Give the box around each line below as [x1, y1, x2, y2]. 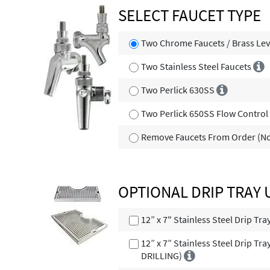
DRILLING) [141, 250, 184, 262]
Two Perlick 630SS [141, 84, 217, 96]
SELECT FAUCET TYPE [118, 5, 261, 26]
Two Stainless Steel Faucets [141, 60, 254, 73]
